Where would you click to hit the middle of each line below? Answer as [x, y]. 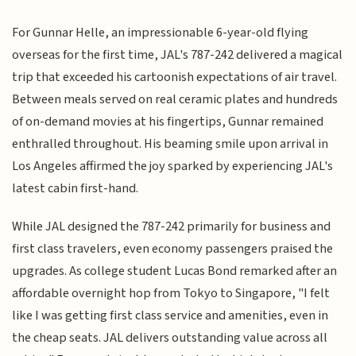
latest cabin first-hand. [75, 188]
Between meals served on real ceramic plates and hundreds [175, 99]
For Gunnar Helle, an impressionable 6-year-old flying [161, 32]
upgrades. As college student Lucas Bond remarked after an [175, 271]
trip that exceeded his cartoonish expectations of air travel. [175, 77]
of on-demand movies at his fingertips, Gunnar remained [168, 121]
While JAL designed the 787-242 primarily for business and [172, 227]
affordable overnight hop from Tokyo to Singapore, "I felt [171, 294]
